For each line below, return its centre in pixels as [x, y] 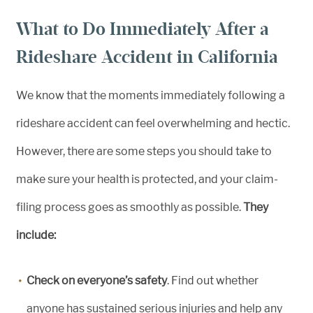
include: [36, 235]
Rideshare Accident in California [147, 57]
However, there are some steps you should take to [144, 151]
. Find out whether [213, 281]
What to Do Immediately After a [143, 29]
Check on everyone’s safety [97, 281]
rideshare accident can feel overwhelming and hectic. [153, 123]
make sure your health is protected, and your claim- [147, 179]
